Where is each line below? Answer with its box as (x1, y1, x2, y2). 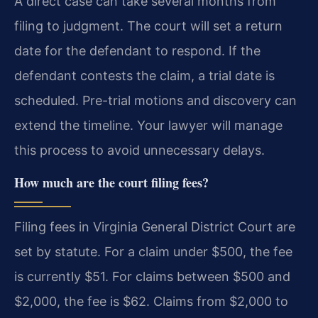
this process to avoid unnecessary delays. (14, 143, 265, 158)
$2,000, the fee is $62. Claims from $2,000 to (14, 293, 288, 309)
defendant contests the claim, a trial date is (14, 68, 275, 84)
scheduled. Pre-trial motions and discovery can (14, 93, 297, 109)
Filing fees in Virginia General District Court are (14, 219, 295, 234)
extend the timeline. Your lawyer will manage (14, 118, 283, 133)
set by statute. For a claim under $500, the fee (14, 243, 292, 259)
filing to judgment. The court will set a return (14, 18, 283, 34)
